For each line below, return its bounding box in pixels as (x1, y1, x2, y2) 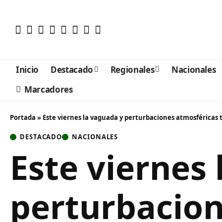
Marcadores (24, 83, 73, 95)
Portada (10, 113, 36, 122)
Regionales (110, 63, 155, 75)
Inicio (16, 63, 39, 75)
